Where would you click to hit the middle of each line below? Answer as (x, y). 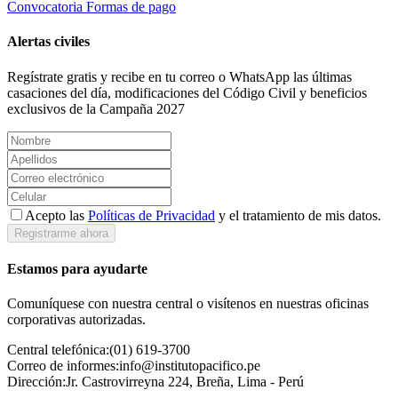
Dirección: (36, 382)
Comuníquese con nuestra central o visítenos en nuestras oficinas (188, 304)
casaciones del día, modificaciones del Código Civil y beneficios (187, 92)
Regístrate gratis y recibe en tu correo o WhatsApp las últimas (179, 76)
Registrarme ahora (61, 233)
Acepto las (56, 215)
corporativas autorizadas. (76, 320)
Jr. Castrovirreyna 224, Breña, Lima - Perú (185, 382)
